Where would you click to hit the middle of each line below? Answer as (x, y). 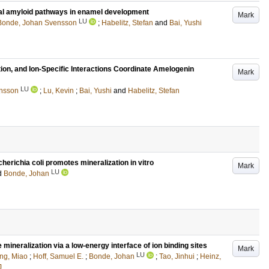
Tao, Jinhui (177, 256)
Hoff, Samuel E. (58, 256)
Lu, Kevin (59, 91)
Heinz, (210, 256)
